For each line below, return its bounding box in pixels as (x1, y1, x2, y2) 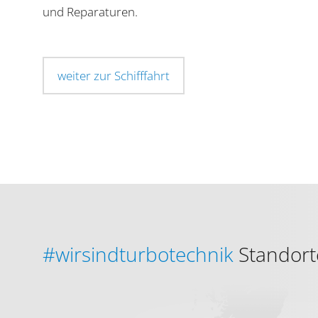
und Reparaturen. (43, 3, 138, 20)
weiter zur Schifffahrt (57, 67, 170, 84)
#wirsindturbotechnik (43, 240, 234, 268)
